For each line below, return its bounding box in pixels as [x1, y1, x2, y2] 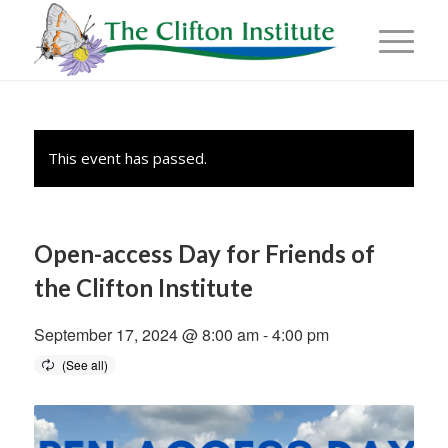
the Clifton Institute [33, 273, 253, 302]
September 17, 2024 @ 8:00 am [33, 323, 259, 346]
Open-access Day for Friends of [33, 239, 375, 268]
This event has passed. [47, 148, 207, 168]
